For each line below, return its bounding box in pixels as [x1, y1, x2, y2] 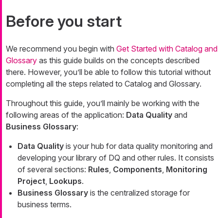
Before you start [6, 12, 122, 31]
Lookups [49, 176, 82, 186]
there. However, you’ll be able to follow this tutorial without [6, 67, 211, 77]
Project [18, 176, 45, 186]
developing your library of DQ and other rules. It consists [18, 153, 214, 163]
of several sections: [18, 164, 88, 175]
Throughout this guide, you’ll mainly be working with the [6, 98, 200, 109]
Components [113, 164, 162, 175]
